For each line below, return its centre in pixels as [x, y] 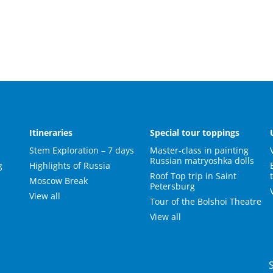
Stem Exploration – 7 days [81, 150]
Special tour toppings [195, 133]
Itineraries [51, 133]
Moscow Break [58, 181]
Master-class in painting [200, 150]
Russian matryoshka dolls [202, 161]
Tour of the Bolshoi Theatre [206, 201]
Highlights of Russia [69, 165]
